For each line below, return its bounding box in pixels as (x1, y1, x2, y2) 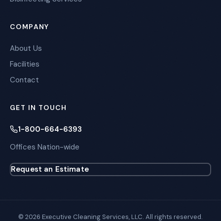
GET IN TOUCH (10, 103, 67, 112)
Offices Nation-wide (10, 142, 79, 152)
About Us (10, 43, 42, 53)
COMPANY (10, 22, 49, 31)
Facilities (10, 59, 39, 69)
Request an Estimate (11, 164, 89, 174)
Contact (10, 75, 39, 85)
